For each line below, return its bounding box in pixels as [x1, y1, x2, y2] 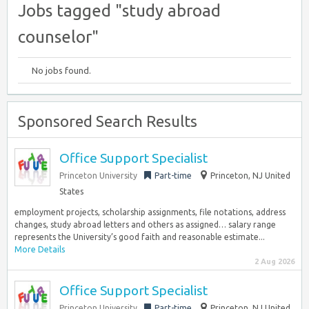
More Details [14, 245, 65, 254]
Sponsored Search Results [18, 112, 197, 130]
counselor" [18, 28, 99, 46]
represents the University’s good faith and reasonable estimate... [14, 232, 265, 241]
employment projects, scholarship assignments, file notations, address [14, 208, 286, 217]
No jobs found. [32, 66, 91, 75]
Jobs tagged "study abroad [18, 1, 221, 20]
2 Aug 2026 [255, 257, 295, 266]
